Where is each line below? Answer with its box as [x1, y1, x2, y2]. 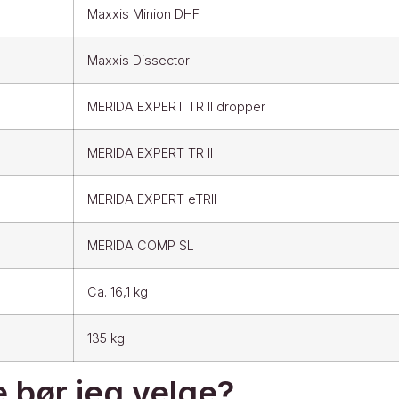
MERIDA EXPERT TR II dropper [86, 98, 265, 114]
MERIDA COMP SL [86, 237, 194, 253]
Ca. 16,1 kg [86, 283, 148, 299]
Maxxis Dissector [86, 52, 190, 68]
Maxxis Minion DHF [86, 5, 199, 21]
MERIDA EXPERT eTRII [86, 191, 216, 207]
